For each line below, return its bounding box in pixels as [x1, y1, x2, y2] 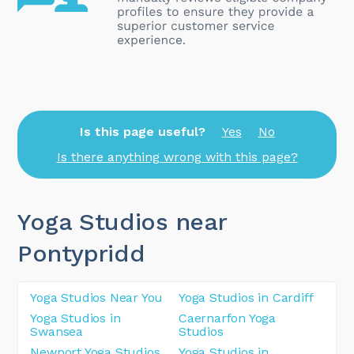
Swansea [30, 323, 84, 339]
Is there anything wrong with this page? [56, 149, 298, 165]
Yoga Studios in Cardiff [179, 289, 314, 305]
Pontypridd [17, 239, 145, 267]
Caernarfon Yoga [179, 310, 277, 326]
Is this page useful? [79, 123, 205, 139]
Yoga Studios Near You [30, 289, 164, 305]
